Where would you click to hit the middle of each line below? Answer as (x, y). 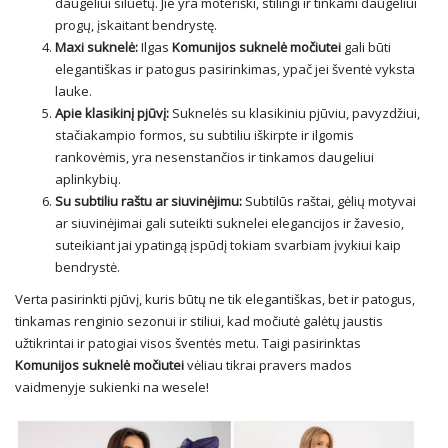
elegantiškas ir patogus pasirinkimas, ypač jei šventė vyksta (235, 69)
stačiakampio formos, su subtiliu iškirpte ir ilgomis (204, 135)
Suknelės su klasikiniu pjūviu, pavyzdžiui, (294, 113)
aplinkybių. (88, 179)
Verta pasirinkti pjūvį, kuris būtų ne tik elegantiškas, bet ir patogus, (215, 299)
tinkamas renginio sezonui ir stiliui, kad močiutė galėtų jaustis (199, 321)
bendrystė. (87, 267)
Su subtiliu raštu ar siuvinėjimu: (148, 201)
